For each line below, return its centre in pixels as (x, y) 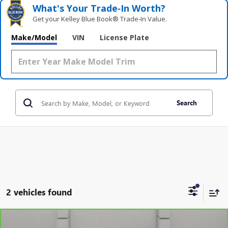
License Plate (124, 38)
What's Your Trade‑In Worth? (99, 8)
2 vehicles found (39, 192)
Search (187, 103)
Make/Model (34, 38)
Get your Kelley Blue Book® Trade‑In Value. (100, 19)
